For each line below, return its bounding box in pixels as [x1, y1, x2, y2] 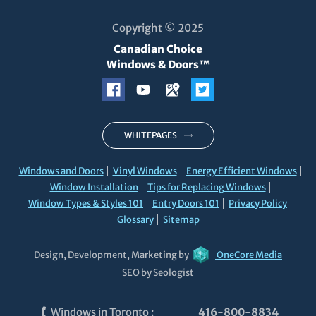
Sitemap [162, 213, 200, 226]
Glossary [116, 213, 154, 226]
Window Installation [49, 181, 138, 193]
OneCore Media [215, 248, 282, 261]
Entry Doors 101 [152, 197, 219, 209]
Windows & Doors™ [106, 57, 210, 71]
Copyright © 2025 [112, 20, 204, 35]
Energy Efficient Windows [186, 164, 297, 177]
